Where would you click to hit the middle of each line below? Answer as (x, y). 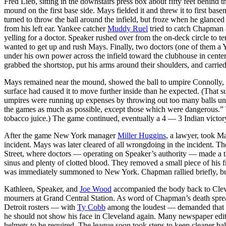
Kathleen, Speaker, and (42, 189)
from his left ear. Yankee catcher (56, 28)
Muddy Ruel (128, 28)
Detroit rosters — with (41, 207)
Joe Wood (96, 189)
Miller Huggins (142, 135)
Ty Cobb (91, 207)
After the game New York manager (61, 135)
